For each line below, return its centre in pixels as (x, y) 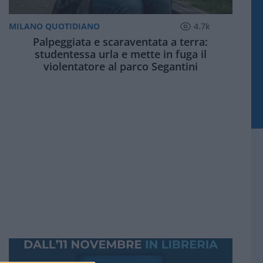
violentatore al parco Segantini (120, 67)
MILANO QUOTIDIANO (54, 26)
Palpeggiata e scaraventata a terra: (121, 42)
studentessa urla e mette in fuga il (120, 54)
